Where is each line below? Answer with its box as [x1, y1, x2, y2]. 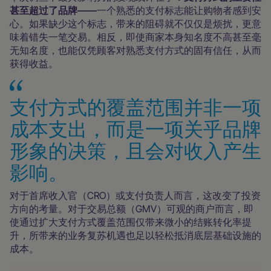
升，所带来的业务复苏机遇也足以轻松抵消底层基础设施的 [10, 229, 261, 241]
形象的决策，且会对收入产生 [10, 137, 261, 165]
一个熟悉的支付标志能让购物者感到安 [97, 4, 261, 16]
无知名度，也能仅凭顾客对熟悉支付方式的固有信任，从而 [10, 44, 261, 56]
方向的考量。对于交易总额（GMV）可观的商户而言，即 [10, 202, 253, 215]
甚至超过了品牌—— [10, 4, 97, 16]
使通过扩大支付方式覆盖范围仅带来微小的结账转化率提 [10, 215, 252, 228]
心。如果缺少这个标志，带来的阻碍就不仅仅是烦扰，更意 [10, 17, 261, 30]
